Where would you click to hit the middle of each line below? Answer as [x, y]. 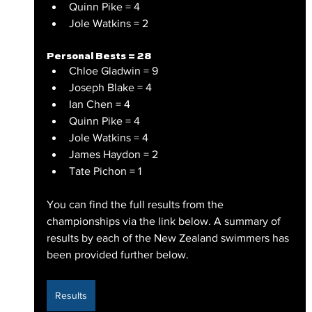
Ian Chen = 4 [99, 104]
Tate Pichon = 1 [105, 171]
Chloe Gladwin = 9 [113, 70]
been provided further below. [117, 254]
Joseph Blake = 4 [110, 87]
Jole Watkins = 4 [108, 137]
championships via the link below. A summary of [165, 221]
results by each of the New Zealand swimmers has [169, 237]
